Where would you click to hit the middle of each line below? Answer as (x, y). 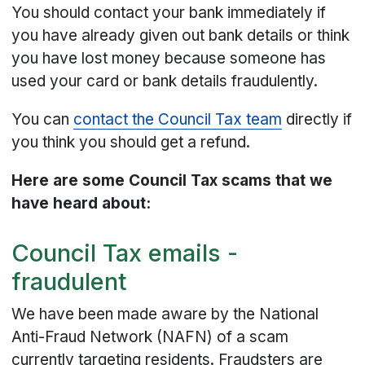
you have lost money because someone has (169, 59)
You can (43, 120)
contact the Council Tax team (178, 120)
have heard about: (81, 204)
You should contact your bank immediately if (169, 13)
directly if (317, 120)
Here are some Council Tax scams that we (172, 181)
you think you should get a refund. (131, 143)
